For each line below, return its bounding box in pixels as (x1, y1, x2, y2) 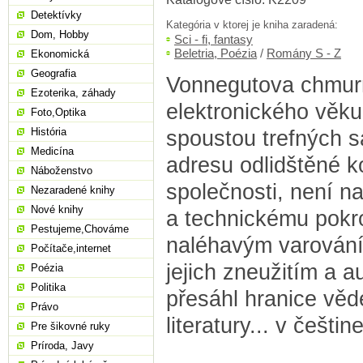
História (31, 126, 66, 138)
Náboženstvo (31, 164, 92, 177)
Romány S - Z (267, 46, 341, 61)
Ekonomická (31, 48, 89, 60)
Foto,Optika (31, 106, 86, 118)
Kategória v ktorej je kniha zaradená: (166, 19, 338, 32)
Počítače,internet (31, 242, 111, 254)
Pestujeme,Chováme (31, 223, 129, 235)
